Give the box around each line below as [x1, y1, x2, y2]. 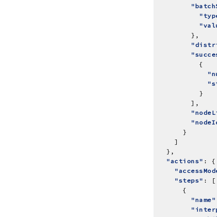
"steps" [174, 176, 203, 184]
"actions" [166, 157, 203, 165]
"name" [191, 196, 216, 203]
